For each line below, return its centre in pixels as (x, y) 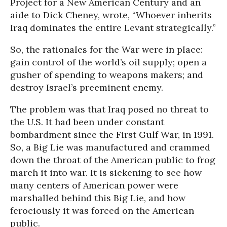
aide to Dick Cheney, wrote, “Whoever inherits (111, 15)
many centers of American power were (94, 185)
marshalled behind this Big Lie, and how (98, 198)
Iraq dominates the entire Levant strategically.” (113, 28)
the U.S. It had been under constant (87, 122)
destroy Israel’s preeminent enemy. (87, 87)
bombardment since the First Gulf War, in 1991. (112, 135)
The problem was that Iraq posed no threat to (109, 109)
